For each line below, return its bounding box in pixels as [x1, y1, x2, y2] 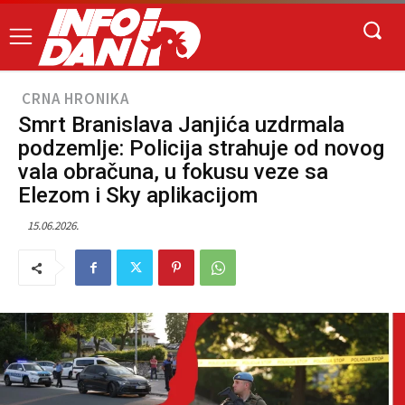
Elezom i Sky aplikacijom [18, 183, 258, 209]
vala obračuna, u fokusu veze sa [18, 159, 328, 185]
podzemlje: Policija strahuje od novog [18, 136, 384, 162]
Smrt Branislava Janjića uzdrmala [18, 112, 344, 138]
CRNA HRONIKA [22, 89, 129, 109]
